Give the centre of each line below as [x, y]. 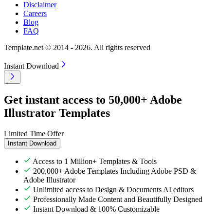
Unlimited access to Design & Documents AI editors [113, 189]
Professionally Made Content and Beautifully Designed [118, 199]
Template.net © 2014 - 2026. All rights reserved [77, 47]
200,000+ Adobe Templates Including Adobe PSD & [115, 171]
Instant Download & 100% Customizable [96, 209]
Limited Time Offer [34, 133]
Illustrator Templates [57, 113]
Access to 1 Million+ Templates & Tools [95, 161]
